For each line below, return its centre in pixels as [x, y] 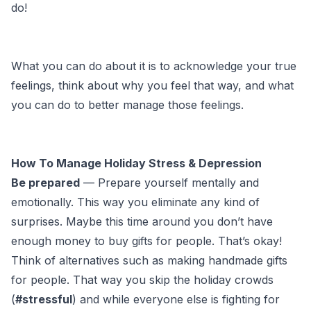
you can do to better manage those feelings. [127, 104]
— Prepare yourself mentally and [169, 182]
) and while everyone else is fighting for [176, 299]
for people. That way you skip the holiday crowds [142, 279]
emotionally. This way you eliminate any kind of [135, 202]
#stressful [44, 299]
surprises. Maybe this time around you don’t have [142, 221]
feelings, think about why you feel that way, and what [152, 85]
